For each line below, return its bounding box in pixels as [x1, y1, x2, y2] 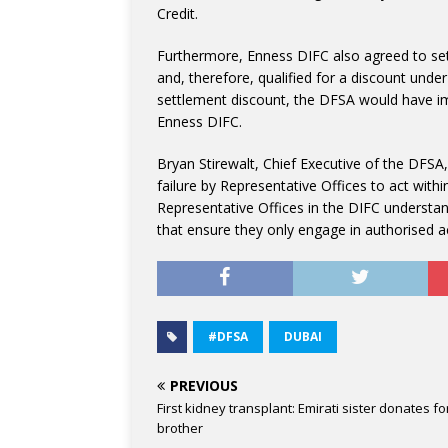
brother [157, 419, 203, 437]
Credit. [157, 4, 198, 23]
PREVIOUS [170, 376, 238, 395]
